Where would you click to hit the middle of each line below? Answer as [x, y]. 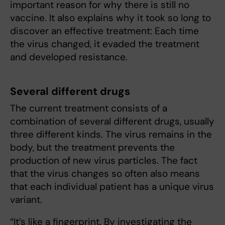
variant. [26, 200]
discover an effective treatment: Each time [104, 31]
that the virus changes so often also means [105, 174]
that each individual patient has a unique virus [112, 187]
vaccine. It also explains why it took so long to [110, 18]
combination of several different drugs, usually [112, 122]
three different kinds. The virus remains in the [111, 135]
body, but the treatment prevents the [92, 148]
